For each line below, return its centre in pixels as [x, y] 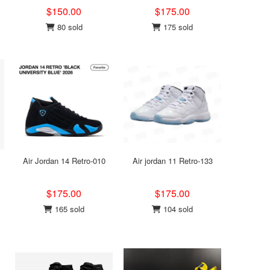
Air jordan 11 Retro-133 [172, 161]
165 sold [68, 209]
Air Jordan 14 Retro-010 [64, 161]
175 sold [177, 27]
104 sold [177, 209]
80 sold [68, 27]
